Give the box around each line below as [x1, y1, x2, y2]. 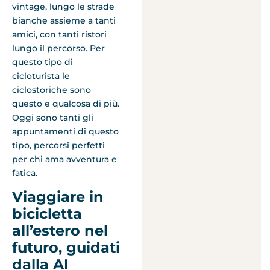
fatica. [12, 167, 37, 178]
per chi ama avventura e [12, 153, 117, 165]
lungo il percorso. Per [12, 42, 105, 54]
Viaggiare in [12, 188, 104, 206]
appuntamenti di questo [12, 125, 119, 137]
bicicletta [12, 205, 82, 223]
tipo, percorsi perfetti [12, 139, 105, 151]
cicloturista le [12, 70, 70, 81]
